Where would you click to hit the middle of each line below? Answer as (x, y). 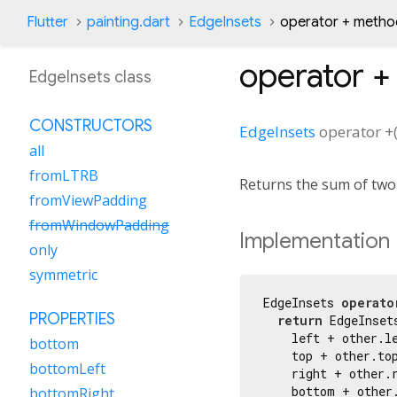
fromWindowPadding (99, 225)
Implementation (315, 241)
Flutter (47, 22)
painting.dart (128, 22)
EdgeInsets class (90, 77)
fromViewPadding (88, 200)
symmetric (63, 275)
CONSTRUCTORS (91, 126)
